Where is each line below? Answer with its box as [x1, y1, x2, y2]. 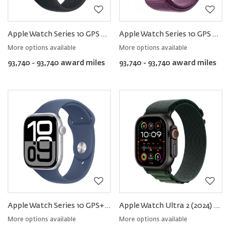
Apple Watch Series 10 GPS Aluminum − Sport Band [101, 31, 107, 38]
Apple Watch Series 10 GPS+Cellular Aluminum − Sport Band [104, 202, 111, 209]
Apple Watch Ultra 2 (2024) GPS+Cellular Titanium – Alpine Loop [214, 202, 220, 209]
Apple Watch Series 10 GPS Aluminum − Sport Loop [212, 31, 219, 38]
